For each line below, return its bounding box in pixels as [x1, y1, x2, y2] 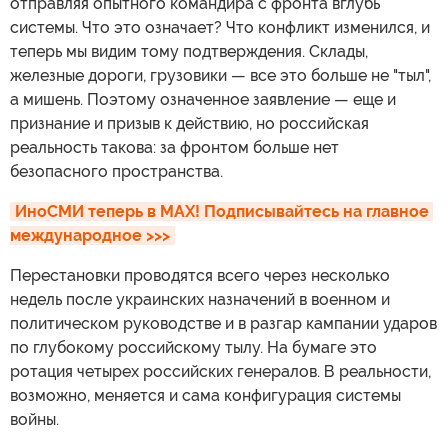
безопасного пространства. [10, 161, 223, 181]
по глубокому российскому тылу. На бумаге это [10, 337, 377, 357]
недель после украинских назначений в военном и [10, 289, 390, 309]
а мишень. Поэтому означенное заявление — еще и [10, 89, 396, 109]
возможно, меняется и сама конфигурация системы [10, 385, 401, 405]
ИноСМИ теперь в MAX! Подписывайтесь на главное [15, 201, 429, 221]
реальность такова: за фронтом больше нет [10, 137, 339, 157]
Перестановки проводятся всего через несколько [10, 265, 390, 285]
